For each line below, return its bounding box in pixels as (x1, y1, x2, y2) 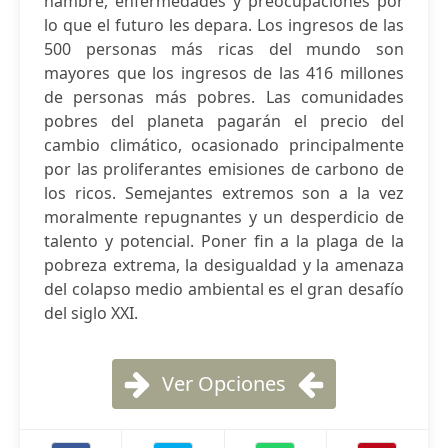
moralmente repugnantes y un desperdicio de (44, 206, 404, 228)
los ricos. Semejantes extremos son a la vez (44, 182, 404, 204)
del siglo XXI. (44, 302, 138, 324)
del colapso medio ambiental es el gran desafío (44, 278, 404, 300)
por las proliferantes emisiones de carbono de (44, 158, 404, 180)
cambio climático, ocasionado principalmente (44, 134, 404, 156)
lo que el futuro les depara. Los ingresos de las (44, 14, 404, 36)
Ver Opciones (162, 370, 286, 397)
